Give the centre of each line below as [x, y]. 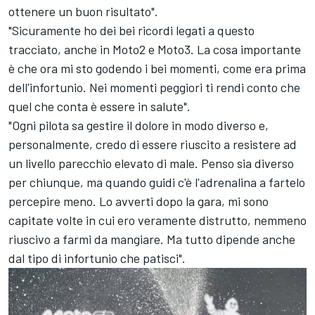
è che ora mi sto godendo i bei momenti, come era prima [157, 69]
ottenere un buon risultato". [83, 12]
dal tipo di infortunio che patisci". [97, 258]
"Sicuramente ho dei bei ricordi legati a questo [131, 31]
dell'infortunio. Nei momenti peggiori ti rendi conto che [154, 88]
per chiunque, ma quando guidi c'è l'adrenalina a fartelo [157, 182]
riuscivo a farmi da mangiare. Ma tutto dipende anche [152, 239]
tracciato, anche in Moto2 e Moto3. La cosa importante [155, 50]
